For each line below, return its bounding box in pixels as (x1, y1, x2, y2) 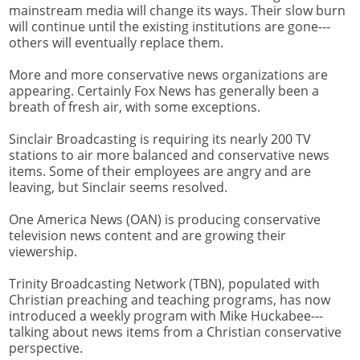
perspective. (9, 339, 83, 358)
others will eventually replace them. (9, 34, 223, 52)
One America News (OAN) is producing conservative (9, 211, 321, 229)
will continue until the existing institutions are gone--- (9, 18, 330, 36)
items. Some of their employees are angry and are (9, 162, 311, 181)
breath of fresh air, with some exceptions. (9, 98, 260, 117)
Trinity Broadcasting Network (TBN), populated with (9, 275, 320, 293)
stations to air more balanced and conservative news (9, 146, 329, 165)
